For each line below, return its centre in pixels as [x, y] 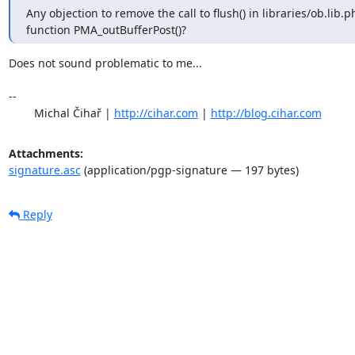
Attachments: [46, 153]
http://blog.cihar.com [266, 113]
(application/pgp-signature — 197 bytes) [189, 170]
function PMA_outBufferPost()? [106, 29]
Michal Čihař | [74, 113]
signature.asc [44, 170]
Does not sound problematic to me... [105, 63]
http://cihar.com [156, 113]
